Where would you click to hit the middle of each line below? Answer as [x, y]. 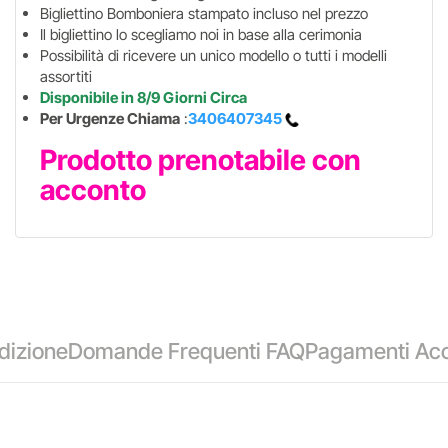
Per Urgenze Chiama [109, 118]
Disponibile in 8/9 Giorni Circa [143, 97]
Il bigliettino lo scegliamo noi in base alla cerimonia [200, 34]
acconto [92, 190]
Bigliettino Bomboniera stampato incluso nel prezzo [203, 13]
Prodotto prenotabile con [200, 160]
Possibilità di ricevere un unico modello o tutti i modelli [213, 55]
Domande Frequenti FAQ [186, 351]
